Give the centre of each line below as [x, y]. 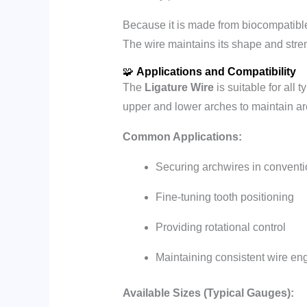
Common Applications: [182, 137]
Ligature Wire [179, 88]
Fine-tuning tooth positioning [224, 197]
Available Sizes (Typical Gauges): [208, 293]
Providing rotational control [220, 228]
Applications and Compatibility [216, 72]
